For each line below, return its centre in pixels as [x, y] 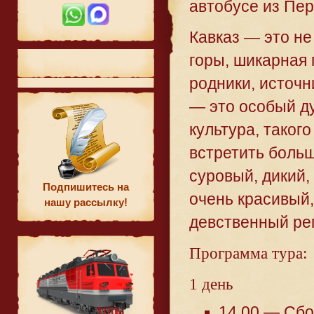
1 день [211, 285]
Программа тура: [248, 254]
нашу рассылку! [86, 202]
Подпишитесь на [86, 187]
